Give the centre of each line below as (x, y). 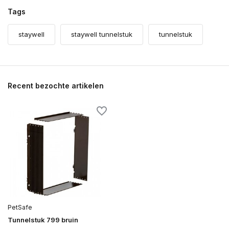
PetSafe (20, 207)
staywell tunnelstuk (102, 35)
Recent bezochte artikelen (56, 86)
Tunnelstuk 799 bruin (43, 220)
